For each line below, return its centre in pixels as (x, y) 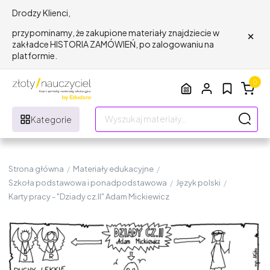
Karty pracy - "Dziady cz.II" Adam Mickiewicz (89, 196)
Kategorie (51, 119)
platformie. (35, 55)
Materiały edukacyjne (113, 168)
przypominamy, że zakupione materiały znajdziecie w (116, 33)
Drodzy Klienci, (41, 13)
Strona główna (36, 168)
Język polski (198, 182)
